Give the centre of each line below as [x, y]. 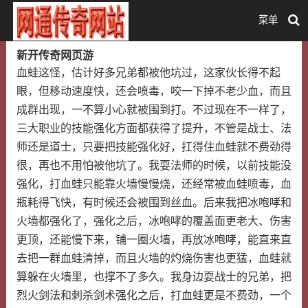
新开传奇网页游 [55, 55]
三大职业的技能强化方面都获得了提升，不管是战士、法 [154, 128]
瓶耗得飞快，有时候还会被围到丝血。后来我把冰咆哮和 [154, 202]
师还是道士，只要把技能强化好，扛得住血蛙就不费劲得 [154, 147]
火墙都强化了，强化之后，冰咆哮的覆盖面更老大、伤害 [154, 221]
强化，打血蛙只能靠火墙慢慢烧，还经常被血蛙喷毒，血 [154, 184]
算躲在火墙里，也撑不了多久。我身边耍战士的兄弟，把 [154, 277]
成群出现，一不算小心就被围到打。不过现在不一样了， [154, 110]
